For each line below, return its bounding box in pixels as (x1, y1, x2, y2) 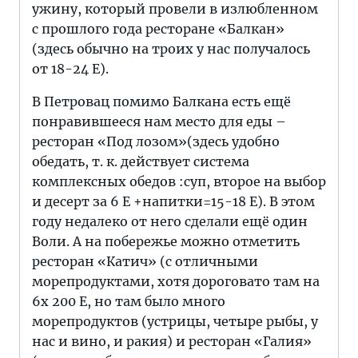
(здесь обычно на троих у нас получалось (32, 41, 310, 57)
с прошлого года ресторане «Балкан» (32, 21, 284, 37)
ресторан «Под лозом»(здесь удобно (32, 133, 280, 149)
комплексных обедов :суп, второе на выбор (32, 173, 326, 189)
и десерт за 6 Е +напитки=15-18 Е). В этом (32, 193, 315, 209)
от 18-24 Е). (32, 61, 109, 77)
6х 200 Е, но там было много (32, 293, 225, 309)
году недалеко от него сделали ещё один (32, 213, 308, 229)
